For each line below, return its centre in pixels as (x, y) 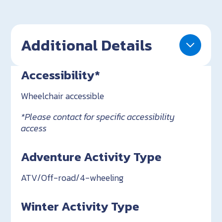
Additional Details (87, 45)
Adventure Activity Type (91, 157)
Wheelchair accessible (63, 96)
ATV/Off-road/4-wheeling (72, 178)
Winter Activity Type (80, 206)
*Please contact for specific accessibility (98, 117)
